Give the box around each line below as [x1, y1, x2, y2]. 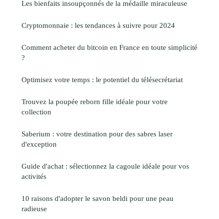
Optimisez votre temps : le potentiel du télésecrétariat [22, 75, 183, 84]
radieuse [22, 204, 47, 213]
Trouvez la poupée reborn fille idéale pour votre [22, 97, 168, 106]
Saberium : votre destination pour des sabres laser [22, 129, 173, 138]
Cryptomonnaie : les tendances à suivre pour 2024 [22, 21, 175, 29]
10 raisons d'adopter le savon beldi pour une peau [22, 194, 174, 202]
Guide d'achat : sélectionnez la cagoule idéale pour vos [22, 161, 189, 170]
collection [22, 107, 51, 116]
